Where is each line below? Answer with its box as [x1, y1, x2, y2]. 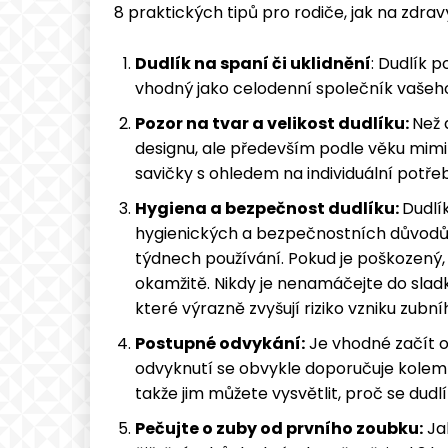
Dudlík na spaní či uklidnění [135, 51, 371, 75]
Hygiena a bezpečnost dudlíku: [135, 196, 402, 220]
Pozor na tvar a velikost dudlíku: [135, 111, 412, 135]
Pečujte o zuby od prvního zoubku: [135, 416, 423, 440]
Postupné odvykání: [135, 331, 305, 355]
